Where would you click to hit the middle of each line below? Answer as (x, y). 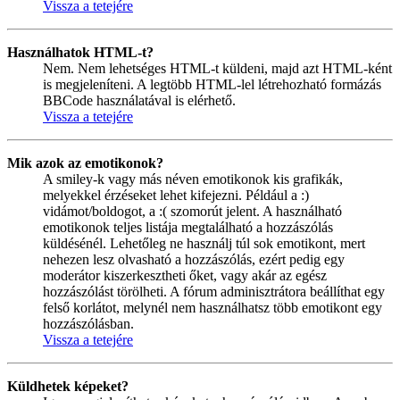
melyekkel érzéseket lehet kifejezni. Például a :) (176, 195)
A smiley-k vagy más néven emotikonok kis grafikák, (193, 179)
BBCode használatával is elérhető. (139, 100)
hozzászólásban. (88, 323)
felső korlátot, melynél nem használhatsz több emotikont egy (212, 307)
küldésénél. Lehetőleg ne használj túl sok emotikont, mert (204, 243)
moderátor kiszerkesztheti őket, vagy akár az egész (185, 275)
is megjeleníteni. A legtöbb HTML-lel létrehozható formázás (212, 84)
